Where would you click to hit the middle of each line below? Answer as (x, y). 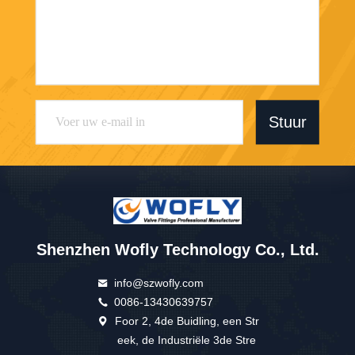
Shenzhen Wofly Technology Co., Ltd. (177, 250)
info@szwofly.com (159, 283)
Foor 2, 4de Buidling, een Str (187, 321)
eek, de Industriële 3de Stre (187, 340)
